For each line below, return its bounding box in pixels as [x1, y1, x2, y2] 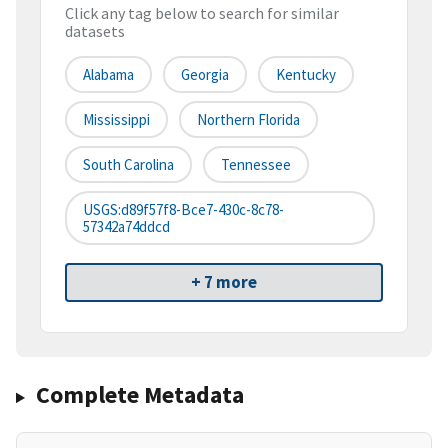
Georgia [181, 65, 229, 85]
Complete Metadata [35, 379, 244, 411]
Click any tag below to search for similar [65, 3, 339, 24]
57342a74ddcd [83, 217, 170, 237]
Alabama [83, 65, 134, 85]
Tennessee [221, 155, 291, 175]
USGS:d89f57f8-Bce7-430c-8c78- [83, 200, 284, 220]
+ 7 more [191, 271, 257, 294]
